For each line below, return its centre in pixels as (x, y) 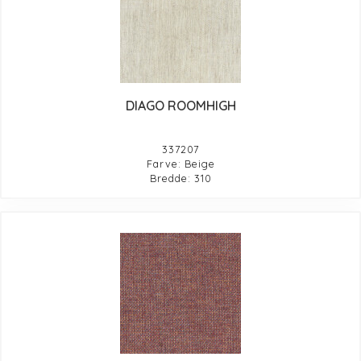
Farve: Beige (180, 163)
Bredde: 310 (180, 178)
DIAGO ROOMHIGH (180, 105)
